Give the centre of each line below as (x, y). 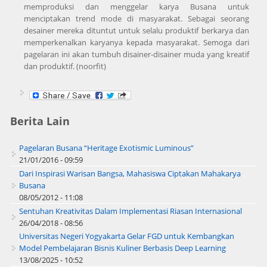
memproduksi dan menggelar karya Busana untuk (136, 7)
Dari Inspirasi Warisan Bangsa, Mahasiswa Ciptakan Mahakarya (130, 173)
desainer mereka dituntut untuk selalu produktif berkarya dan (136, 31)
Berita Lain (40, 121)
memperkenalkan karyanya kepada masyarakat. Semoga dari (136, 43)
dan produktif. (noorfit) (65, 66)
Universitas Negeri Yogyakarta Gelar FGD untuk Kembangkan (126, 236)
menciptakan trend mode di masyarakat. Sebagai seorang (136, 19)
